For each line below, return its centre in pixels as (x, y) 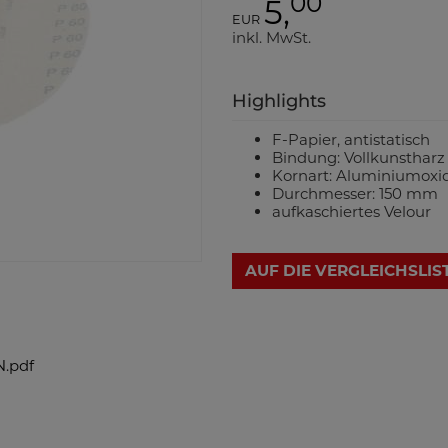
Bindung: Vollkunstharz (358, 157)
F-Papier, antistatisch (350, 139)
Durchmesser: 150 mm (354, 193)
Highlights (278, 101)
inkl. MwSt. (271, 37)
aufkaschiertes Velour (351, 211)
